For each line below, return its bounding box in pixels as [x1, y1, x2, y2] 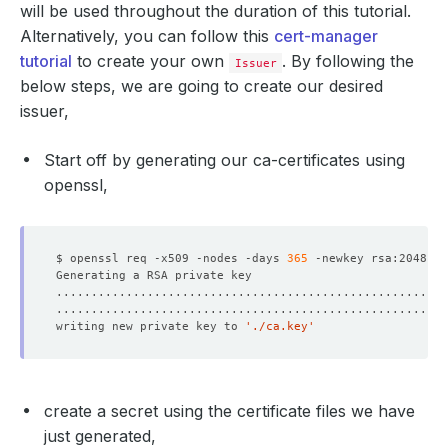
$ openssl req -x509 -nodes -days [56, 251, 287, 265]
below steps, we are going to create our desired [20, 76, 383, 96]
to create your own [72, 51, 229, 71]
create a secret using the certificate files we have [44, 401, 415, 421]
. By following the [282, 51, 415, 71]
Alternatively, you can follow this [20, 26, 274, 46]
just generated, [44, 426, 156, 446]
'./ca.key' [245, 319, 315, 333]
